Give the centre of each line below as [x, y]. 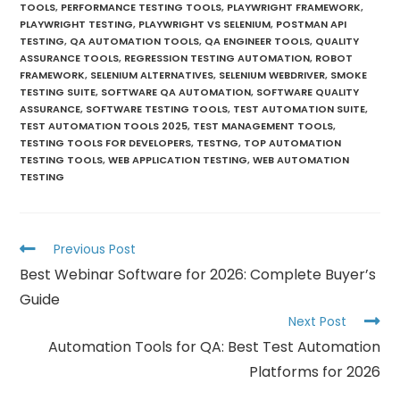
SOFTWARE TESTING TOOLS [157, 109]
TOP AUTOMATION [293, 143]
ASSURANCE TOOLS [70, 58]
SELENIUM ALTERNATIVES [152, 75]
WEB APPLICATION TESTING [178, 160]
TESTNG [218, 143]
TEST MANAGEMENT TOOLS [263, 126]
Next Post [317, 322]
